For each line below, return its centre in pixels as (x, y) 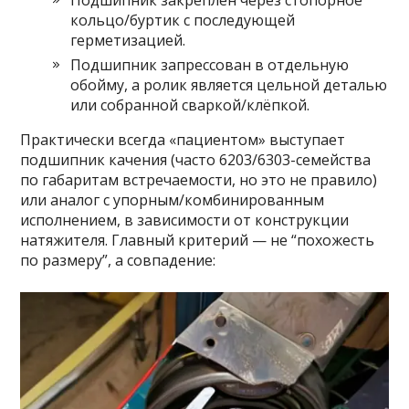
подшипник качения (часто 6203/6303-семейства (196, 160)
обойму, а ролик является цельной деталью (229, 85)
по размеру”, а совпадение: (118, 260)
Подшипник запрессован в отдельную (210, 65)
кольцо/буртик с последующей (183, 20)
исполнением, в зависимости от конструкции (185, 220)
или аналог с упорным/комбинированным (173, 200)
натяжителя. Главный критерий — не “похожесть (198, 240)
